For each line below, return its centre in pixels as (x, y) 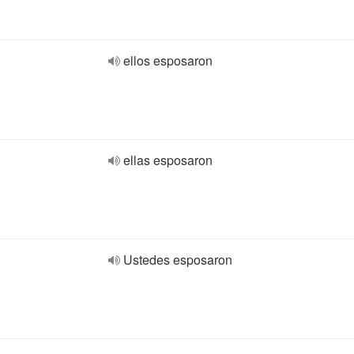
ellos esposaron (168, 60)
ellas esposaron (168, 160)
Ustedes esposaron (178, 260)
